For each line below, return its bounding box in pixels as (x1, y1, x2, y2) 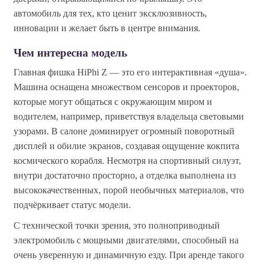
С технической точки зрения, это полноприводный (14, 220, 220, 230)
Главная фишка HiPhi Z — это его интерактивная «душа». (14, 67, 247, 77)
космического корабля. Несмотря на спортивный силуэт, (14, 155, 241, 166)
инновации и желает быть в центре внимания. (14, 22, 200, 33)
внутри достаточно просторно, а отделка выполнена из (14, 170, 236, 180)
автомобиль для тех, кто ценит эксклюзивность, (14, 8, 207, 18)
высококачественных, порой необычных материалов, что (14, 184, 244, 195)
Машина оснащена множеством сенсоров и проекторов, (14, 81, 239, 92)
